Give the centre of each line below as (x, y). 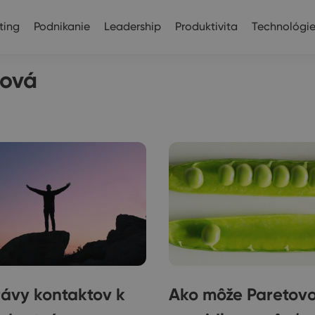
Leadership (132, 26)
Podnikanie (62, 26)
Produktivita (206, 26)
